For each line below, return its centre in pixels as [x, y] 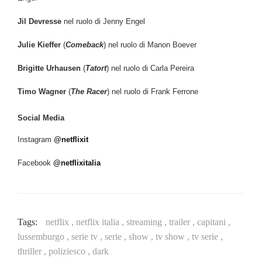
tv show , [174, 237]
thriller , [33, 251]
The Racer [89, 92]
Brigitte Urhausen [49, 68]
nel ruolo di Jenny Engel [103, 22]
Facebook [35, 163]
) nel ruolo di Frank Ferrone [153, 92]
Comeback [85, 45]
